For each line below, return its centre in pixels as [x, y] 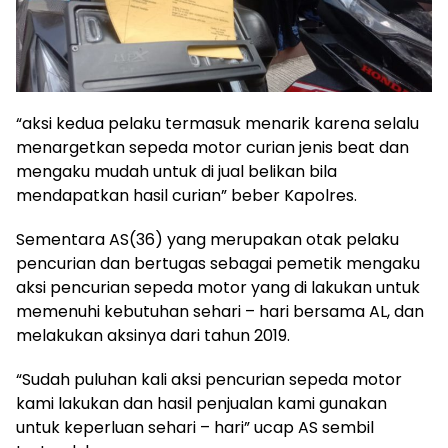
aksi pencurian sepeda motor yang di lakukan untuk [218, 287]
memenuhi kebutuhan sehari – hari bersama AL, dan [220, 311]
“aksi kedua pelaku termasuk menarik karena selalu [217, 123]
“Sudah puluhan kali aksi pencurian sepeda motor [209, 379]
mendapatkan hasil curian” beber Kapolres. [186, 195]
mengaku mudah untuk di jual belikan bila [176, 171]
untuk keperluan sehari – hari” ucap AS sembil [195, 427]
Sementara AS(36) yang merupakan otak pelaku [207, 239]
